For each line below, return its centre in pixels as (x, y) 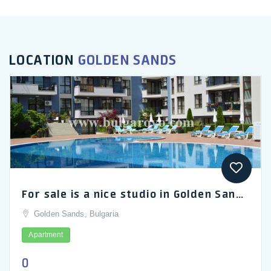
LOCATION (44, 60)
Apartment (46, 235)
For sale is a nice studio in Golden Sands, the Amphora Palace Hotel (239, 194)
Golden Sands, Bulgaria (76, 214)
